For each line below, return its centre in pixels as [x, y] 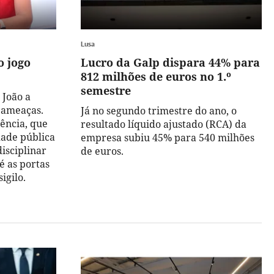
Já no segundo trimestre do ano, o [159, 111]
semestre [106, 91]
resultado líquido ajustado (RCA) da [164, 124]
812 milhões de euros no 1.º [156, 77]
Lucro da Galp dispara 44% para [170, 63]
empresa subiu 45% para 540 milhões [168, 138]
